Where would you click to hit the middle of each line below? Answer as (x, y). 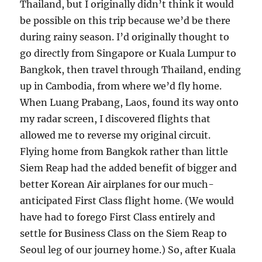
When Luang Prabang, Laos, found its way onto (130, 102)
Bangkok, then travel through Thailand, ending (131, 69)
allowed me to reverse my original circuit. (116, 135)
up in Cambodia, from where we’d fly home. (121, 86)
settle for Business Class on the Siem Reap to (124, 233)
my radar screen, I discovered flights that (116, 118)
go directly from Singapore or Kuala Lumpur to (128, 53)
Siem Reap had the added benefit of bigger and (129, 168)
